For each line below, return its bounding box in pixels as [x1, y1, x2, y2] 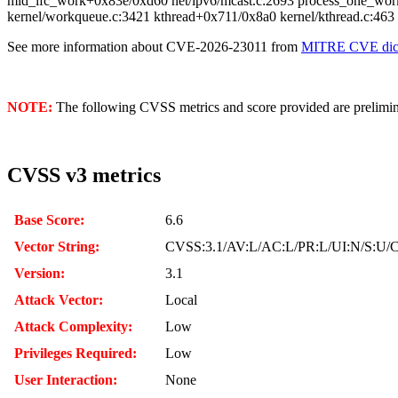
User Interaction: [14, 371, 117, 387]
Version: [14, 265, 65, 281]
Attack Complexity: [14, 318, 132, 334]
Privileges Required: [14, 345, 137, 361]
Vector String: [14, 238, 99, 254]
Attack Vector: [14, 291, 103, 307]
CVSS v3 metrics [7, 163, 161, 187]
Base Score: [14, 211, 84, 227]
